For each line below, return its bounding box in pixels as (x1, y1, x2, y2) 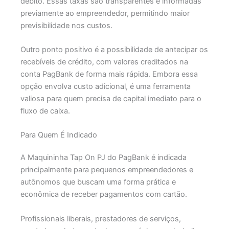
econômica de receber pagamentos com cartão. (20, 190, 189, 199)
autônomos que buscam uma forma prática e (20, 177, 176, 187)
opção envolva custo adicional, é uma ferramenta (20, 81, 191, 91)
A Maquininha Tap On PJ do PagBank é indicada (20, 153, 187, 163)
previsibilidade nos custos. (20, 20, 112, 30)
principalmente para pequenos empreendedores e (20, 165, 193, 175)
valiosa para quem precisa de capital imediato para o (20, 94, 201, 103)
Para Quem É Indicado (20, 130, 97, 140)
